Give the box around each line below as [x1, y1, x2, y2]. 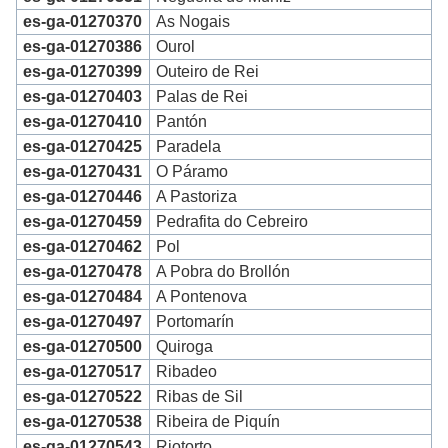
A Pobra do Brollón [156, 263, 291, 281]
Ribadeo [156, 363, 218, 381]
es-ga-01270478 [23, 263, 143, 281]
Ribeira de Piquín [156, 413, 281, 431]
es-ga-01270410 [23, 113, 143, 131]
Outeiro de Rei [156, 63, 260, 81]
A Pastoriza [156, 188, 238, 206]
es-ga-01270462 [23, 238, 143, 256]
